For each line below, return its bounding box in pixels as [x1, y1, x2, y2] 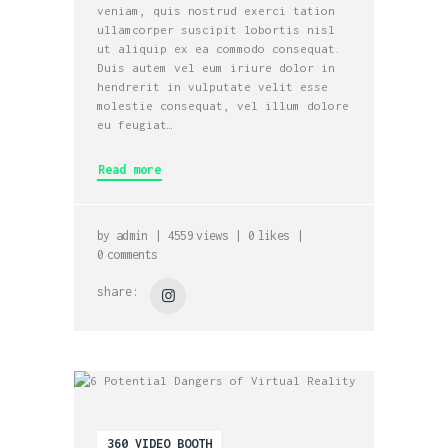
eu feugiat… [97, 118, 175, 132]
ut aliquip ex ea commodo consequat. [97, 42, 343, 56]
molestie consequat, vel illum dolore [97, 99, 350, 113]
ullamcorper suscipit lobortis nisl [97, 23, 336, 37]
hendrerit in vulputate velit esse [97, 80, 329, 94]
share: [97, 283, 140, 299]
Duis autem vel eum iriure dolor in [97, 61, 336, 75]
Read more [98, 162, 162, 178]
